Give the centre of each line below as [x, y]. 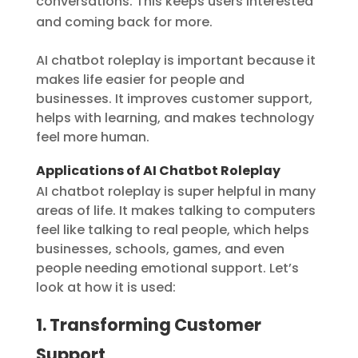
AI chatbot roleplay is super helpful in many [175, 192]
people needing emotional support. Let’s [167, 268]
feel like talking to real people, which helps [172, 230]
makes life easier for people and [140, 80]
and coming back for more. [124, 22]
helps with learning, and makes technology [175, 118]
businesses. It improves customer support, [174, 99]
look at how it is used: [105, 288]
